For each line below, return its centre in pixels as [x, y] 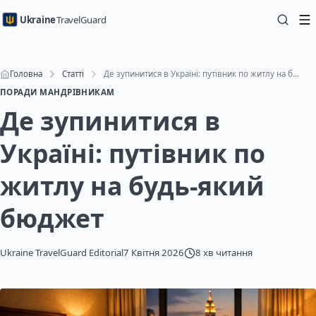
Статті [73, 74]
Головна [26, 74]
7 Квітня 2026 [154, 253]
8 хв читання [224, 253]
